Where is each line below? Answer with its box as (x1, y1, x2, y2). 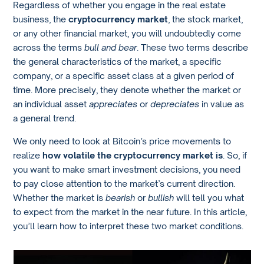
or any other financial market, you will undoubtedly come (13, 28, 242, 39)
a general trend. (13, 113, 77, 124)
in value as (202, 98, 245, 110)
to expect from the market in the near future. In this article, (13, 206, 247, 217)
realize (13, 149, 43, 160)
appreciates (89, 98, 140, 110)
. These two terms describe (137, 42, 249, 53)
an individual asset (13, 98, 90, 110)
